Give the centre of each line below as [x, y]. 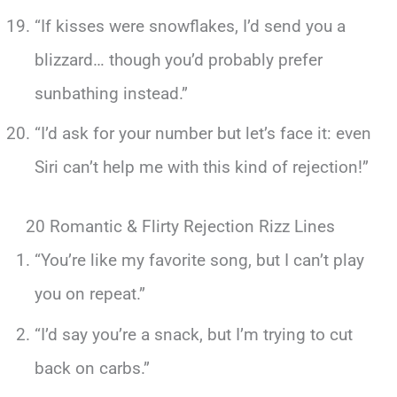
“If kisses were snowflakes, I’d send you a [190, 26]
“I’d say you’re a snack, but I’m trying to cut [193, 334]
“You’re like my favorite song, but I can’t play [199, 260]
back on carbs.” [92, 368]
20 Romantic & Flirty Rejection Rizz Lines [181, 226]
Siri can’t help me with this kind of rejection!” [201, 167]
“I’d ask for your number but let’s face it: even [202, 134]
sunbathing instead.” [111, 93]
